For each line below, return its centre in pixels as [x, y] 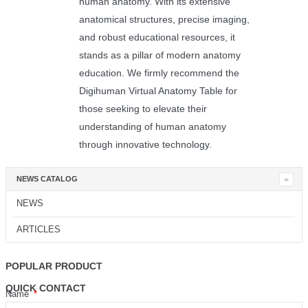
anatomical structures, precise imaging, [164, 20]
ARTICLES [38, 230]
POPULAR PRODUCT [54, 266]
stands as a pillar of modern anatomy [159, 55]
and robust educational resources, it [157, 37]
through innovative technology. [145, 145]
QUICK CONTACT [46, 288]
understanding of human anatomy [152, 127]
